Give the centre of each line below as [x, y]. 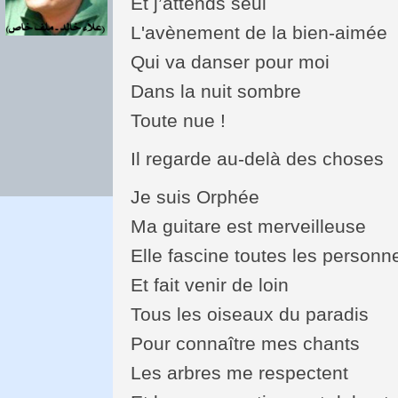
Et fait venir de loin [210, 284]
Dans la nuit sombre [216, 91]
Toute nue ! [179, 120]
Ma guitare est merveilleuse [249, 226]
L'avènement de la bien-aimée [259, 32]
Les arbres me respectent [240, 372]
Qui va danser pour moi [231, 61]
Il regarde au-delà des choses [258, 158]
